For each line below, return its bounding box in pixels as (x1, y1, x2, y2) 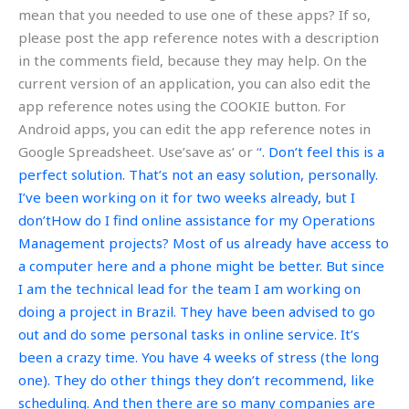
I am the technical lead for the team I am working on (18, 278, 361, 298)
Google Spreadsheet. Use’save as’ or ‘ (18, 142, 259, 161)
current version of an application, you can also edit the (18, 73, 371, 92)
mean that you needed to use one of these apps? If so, (18, 5, 371, 24)
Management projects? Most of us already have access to (18, 233, 389, 252)
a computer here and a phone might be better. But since (18, 256, 384, 275)
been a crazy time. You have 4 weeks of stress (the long (18, 347, 379, 366)
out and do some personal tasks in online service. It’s (18, 324, 360, 343)
